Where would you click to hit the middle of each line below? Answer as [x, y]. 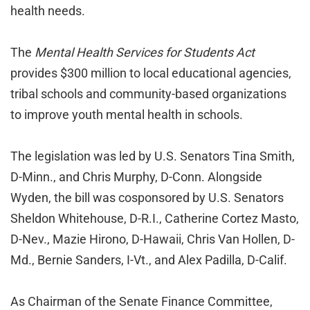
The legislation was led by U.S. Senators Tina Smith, [153, 156]
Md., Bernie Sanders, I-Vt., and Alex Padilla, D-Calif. [149, 260]
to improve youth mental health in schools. [127, 115]
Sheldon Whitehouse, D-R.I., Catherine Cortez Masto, [155, 218]
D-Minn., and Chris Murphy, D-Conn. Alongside [136, 177]
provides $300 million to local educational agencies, [151, 73]
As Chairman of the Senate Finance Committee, [142, 301]
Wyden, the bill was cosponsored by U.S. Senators [147, 198]
